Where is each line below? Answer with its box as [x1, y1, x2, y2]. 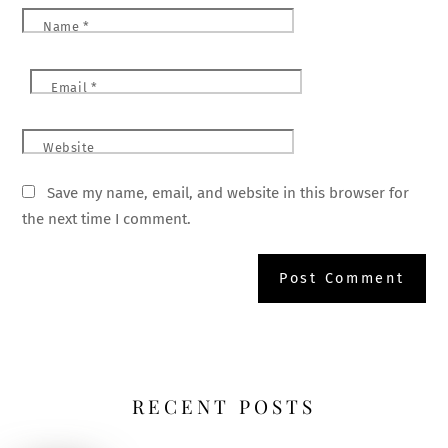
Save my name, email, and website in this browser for [47, 183, 410, 202]
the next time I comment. [22, 209, 192, 228]
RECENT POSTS [132, 393, 316, 420]
